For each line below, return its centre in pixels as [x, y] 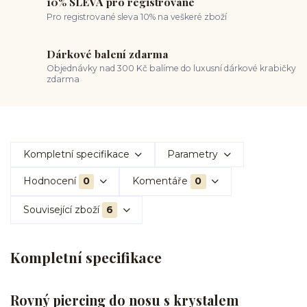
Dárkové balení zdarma [108, 53]
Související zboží [61, 209]
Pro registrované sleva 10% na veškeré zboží [137, 16]
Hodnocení [49, 181]
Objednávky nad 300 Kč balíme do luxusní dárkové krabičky [172, 69]
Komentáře [160, 181]
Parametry [193, 154]
